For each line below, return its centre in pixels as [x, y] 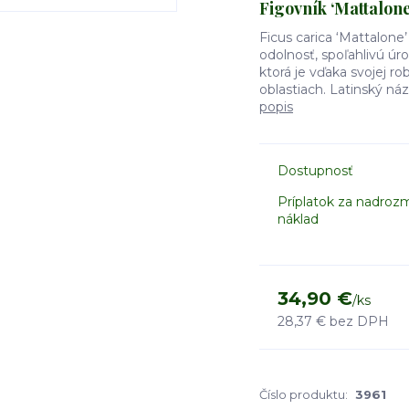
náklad [298, 219]
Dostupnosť [315, 171]
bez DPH [359, 321]
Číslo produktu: [304, 394]
